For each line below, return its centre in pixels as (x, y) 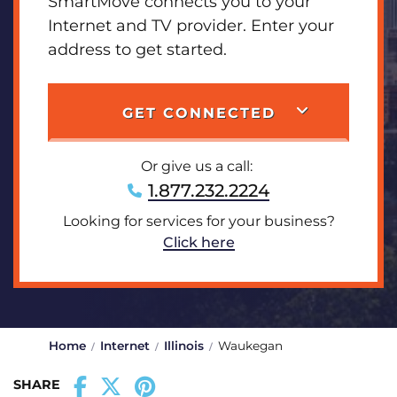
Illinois (184, 346)
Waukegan (250, 346)
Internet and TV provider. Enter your (191, 26)
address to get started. (137, 50)
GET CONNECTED (198, 113)
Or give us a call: (198, 166)
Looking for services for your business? (198, 221)
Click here (198, 242)
